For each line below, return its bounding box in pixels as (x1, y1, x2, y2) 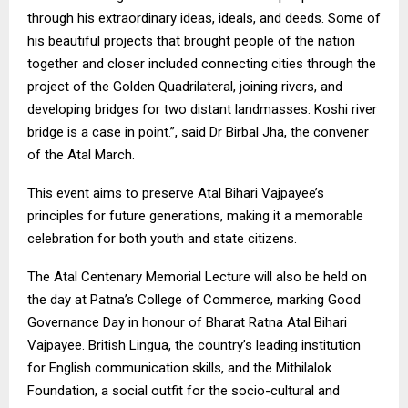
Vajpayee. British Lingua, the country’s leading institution (27, 336, 361, 353)
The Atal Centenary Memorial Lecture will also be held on (27, 268, 367, 285)
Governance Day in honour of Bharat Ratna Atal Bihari (27, 313, 347, 331)
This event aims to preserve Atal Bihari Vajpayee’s (27, 184, 324, 201)
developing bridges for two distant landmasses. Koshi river (27, 100, 377, 117)
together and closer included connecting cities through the (27, 55, 376, 72)
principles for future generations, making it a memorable (27, 207, 363, 224)
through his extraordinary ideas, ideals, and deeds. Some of (27, 9, 381, 26)
